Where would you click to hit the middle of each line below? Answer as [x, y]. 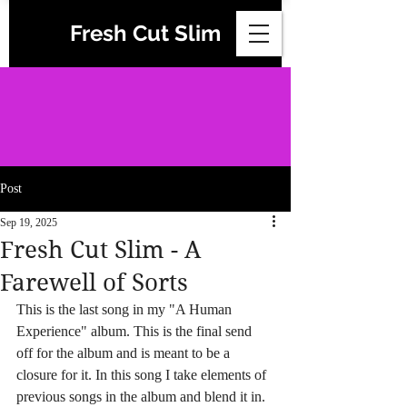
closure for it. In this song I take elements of [143, 375]
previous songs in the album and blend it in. [143, 397]
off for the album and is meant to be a [125, 353]
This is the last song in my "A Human [126, 309]
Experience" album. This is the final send [136, 331]
